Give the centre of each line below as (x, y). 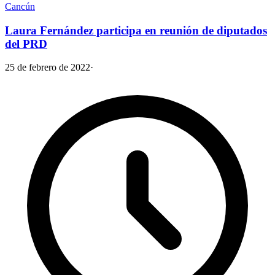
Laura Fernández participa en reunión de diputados (136, 30)
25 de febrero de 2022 (48, 68)
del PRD (26, 44)
